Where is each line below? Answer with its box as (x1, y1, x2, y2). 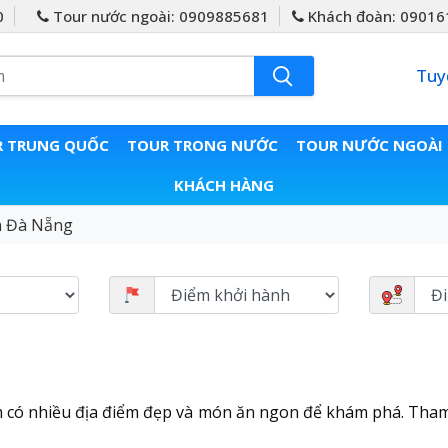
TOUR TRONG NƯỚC (126, 135, 278, 156)
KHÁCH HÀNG (174, 175, 274, 196)
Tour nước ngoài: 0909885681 (49, 6, 269, 26)
